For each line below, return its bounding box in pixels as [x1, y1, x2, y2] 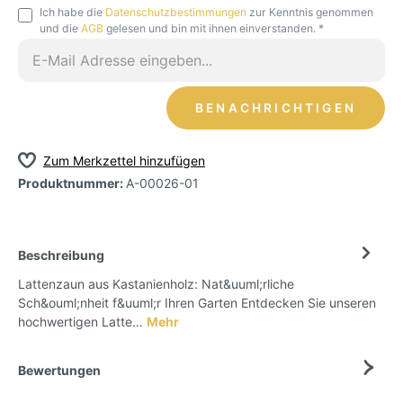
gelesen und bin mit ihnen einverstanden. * [103, 21, 324, 35]
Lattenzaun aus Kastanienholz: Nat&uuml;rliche [18, 276, 294, 292]
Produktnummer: [18, 175, 126, 192]
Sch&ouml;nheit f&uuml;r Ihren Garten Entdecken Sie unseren [18, 295, 376, 311]
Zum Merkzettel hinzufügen [43, 152, 205, 168]
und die [40, 21, 81, 35]
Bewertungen [18, 362, 101, 378]
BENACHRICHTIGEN [195, 100, 356, 115]
